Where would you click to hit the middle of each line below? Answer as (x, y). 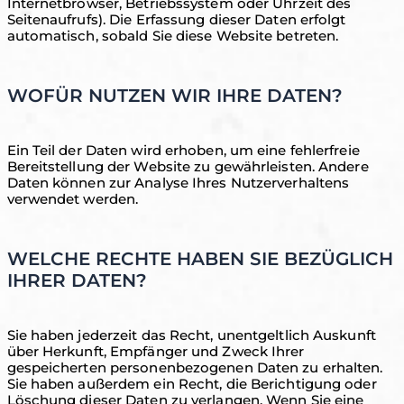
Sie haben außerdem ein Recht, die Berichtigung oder (192, 384)
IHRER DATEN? (77, 280)
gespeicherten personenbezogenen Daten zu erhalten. (195, 367)
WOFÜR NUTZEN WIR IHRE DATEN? (174, 96)
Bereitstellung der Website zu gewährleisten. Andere (188, 166)
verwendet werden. (73, 199)
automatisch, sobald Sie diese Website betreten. (173, 36)
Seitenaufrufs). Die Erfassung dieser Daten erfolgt (176, 19)
